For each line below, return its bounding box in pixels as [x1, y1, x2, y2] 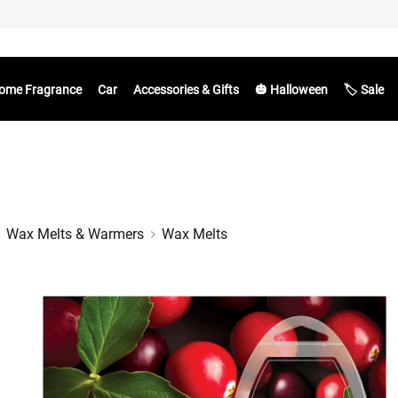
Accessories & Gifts [132, 83, 239, 97]
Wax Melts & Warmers [6, 226, 144, 243]
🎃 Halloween [254, 83, 328, 97]
